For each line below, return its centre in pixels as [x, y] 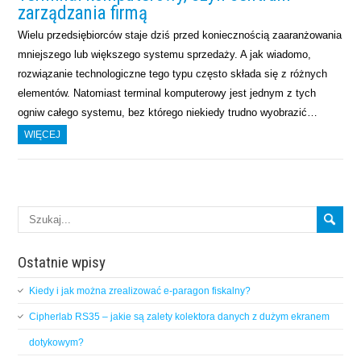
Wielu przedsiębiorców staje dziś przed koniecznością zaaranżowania [180, 35]
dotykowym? [57, 342]
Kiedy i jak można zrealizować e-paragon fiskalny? [140, 290]
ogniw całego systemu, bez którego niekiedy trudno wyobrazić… [168, 112]
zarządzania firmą [83, 13]
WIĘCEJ [43, 134]
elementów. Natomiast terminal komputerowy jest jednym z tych [167, 93]
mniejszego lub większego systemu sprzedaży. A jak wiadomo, [165, 54]
